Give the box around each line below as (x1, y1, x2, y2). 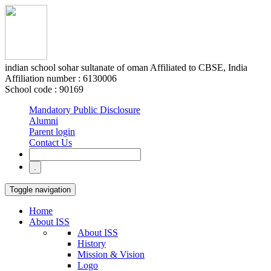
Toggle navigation (10, 185, 71, 194)
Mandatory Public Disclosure (29, 105, 140, 115)
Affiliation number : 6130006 (5, 73, 117, 83)
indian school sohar (5, 62, 79, 73)
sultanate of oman (81, 62, 148, 73)
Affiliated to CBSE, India (150, 62, 247, 73)
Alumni (29, 116, 58, 126)
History (77, 238, 106, 249)
